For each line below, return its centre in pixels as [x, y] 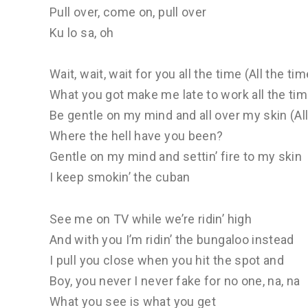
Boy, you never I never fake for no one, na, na [175, 281]
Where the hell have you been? [136, 136]
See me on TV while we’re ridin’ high [151, 219]
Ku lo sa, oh [82, 32]
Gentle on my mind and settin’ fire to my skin [176, 157]
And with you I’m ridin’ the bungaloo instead [172, 240]
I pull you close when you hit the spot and [167, 261]
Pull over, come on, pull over [128, 12]
